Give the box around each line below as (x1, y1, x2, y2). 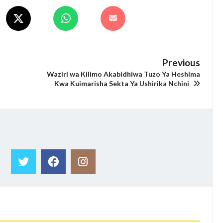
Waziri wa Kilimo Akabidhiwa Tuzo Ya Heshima (47, 69, 201, 78)
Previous (162, 56, 201, 68)
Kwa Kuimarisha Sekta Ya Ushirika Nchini (54, 79, 191, 88)
